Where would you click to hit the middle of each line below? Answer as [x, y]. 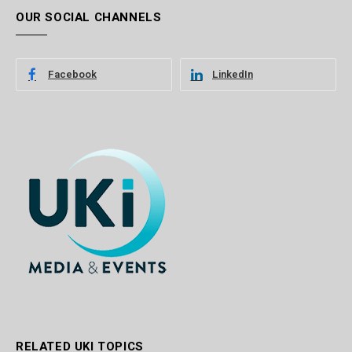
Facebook [72, 74]
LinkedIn [233, 74]
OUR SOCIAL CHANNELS [89, 17]
